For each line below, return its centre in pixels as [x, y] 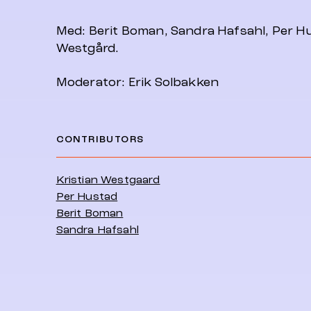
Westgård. [87, 48]
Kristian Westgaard [108, 180]
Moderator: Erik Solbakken [137, 82]
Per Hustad [87, 196]
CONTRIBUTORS [100, 139]
